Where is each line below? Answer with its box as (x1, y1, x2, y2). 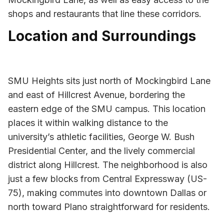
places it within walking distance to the (8, 117, 168, 128)
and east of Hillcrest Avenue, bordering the (8, 89, 185, 100)
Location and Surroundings (8, 27, 196, 45)
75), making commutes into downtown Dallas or (8, 187, 206, 198)
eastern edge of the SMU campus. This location (8, 103, 205, 114)
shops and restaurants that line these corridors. (8, 8, 201, 19)
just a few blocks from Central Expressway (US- (8, 173, 207, 184)
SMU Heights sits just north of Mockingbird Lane (8, 75, 210, 86)
